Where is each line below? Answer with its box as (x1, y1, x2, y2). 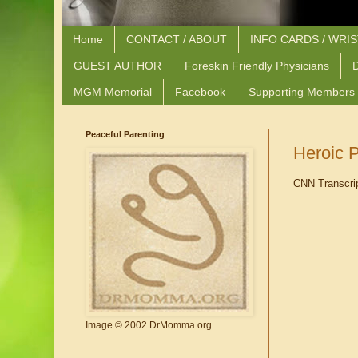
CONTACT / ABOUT (126, 33, 227, 46)
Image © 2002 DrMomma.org (86, 320, 212, 332)
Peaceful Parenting (86, 129, 165, 140)
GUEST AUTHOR (74, 59, 161, 73)
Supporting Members (249, 85, 355, 98)
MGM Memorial (74, 85, 152, 98)
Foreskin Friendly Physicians (185, 59, 329, 73)
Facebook (175, 85, 225, 98)
